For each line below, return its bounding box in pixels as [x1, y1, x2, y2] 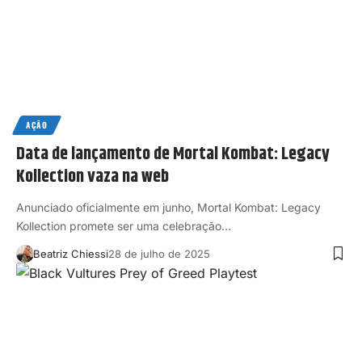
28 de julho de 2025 [107, 247, 210, 261]
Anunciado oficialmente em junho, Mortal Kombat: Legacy [16, 200, 321, 215]
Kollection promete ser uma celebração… [16, 219, 231, 234]
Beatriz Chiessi [32, 247, 108, 261]
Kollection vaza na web [16, 163, 169, 192]
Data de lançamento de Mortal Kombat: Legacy [16, 141, 330, 169]
